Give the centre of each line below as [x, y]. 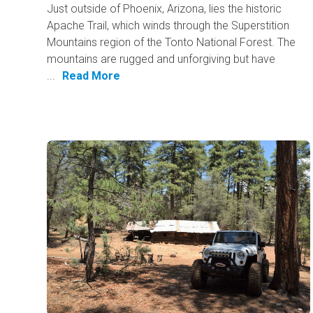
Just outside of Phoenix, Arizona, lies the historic [165, 9]
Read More [92, 76]
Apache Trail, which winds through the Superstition [168, 26]
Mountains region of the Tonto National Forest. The [172, 43]
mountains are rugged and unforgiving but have [161, 59]
